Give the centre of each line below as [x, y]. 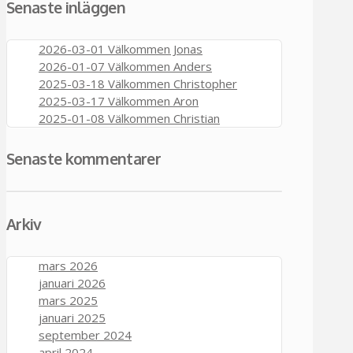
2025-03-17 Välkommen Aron [119, 100]
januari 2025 [72, 318]
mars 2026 [68, 266]
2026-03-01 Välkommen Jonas [121, 48]
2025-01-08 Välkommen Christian [129, 118]
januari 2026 [72, 283]
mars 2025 [68, 301]
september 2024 [85, 335]
